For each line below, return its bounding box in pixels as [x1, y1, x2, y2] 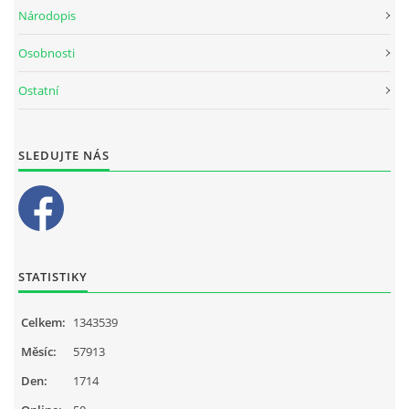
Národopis [18, 6, 76, 24]
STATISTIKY [18, 267, 88, 285]
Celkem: [21, 313, 66, 330]
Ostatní [18, 81, 58, 99]
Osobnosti [18, 44, 75, 61]
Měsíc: [21, 342, 57, 360]
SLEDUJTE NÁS [18, 146, 110, 163]
